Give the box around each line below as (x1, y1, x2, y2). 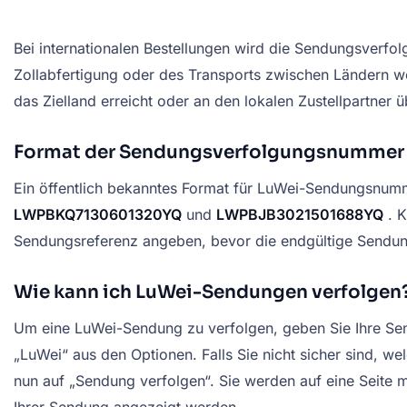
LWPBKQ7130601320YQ (14, 204, 182, 223)
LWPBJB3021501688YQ (216, 204, 383, 223)
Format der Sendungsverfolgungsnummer (14, 140, 404, 164)
